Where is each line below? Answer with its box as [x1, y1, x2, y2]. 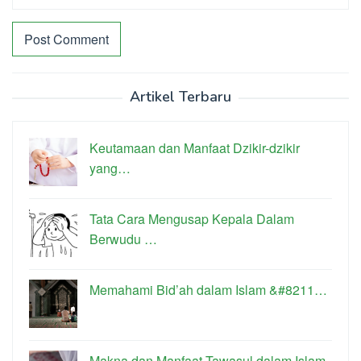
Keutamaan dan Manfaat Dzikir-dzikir [89, 139, 300, 158]
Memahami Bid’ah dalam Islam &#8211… [89, 280, 327, 300]
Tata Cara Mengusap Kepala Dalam [89, 210, 294, 229]
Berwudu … [89, 230, 157, 249]
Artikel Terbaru [130, 87, 231, 107]
